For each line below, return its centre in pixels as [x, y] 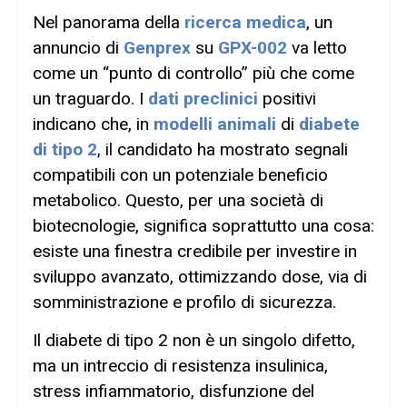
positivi [287, 98]
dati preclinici [203, 98]
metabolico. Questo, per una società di [178, 200]
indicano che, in [93, 124]
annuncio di [78, 47]
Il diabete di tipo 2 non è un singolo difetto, [194, 341]
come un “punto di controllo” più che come [194, 73]
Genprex [157, 47]
